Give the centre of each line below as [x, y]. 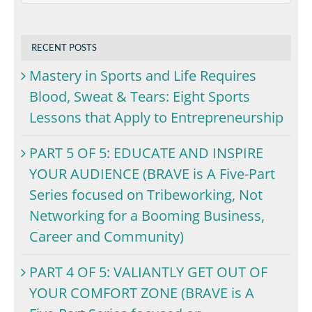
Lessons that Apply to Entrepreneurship [156, 117]
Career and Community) [107, 236]
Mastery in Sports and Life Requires [143, 75]
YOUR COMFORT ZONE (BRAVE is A [142, 292]
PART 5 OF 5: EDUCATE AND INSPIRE [146, 153]
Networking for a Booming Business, [147, 215]
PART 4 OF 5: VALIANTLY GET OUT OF [148, 272]
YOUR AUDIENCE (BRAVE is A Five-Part [152, 173]
